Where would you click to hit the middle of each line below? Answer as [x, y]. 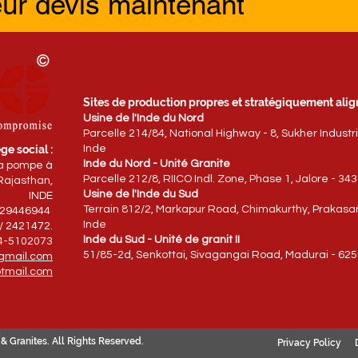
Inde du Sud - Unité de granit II [161, 240]
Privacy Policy [309, 343]
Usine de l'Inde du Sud [141, 194]
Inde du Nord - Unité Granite [157, 164]
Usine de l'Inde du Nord [143, 118]
